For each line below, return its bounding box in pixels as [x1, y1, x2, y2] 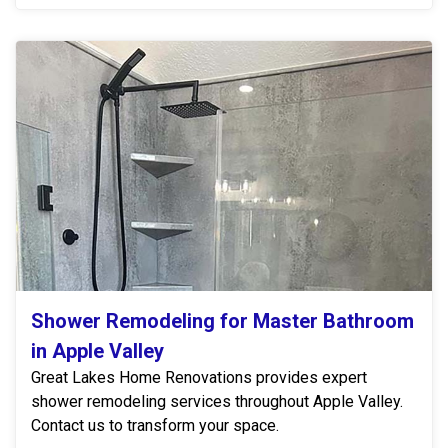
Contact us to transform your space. [31, 415, 279, 435]
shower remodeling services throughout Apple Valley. [31, 391, 403, 411]
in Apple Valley [31, 338, 164, 363]
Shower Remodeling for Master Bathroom [31, 308, 414, 333]
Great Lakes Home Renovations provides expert [31, 367, 367, 387]
